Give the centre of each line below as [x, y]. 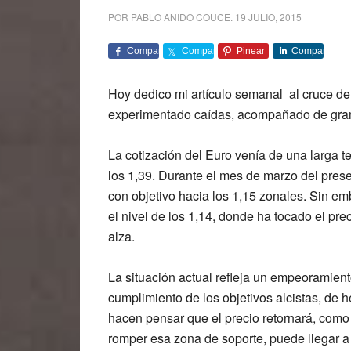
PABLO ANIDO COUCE [181, 17]
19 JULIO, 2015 [268, 17]
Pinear [251, 51]
